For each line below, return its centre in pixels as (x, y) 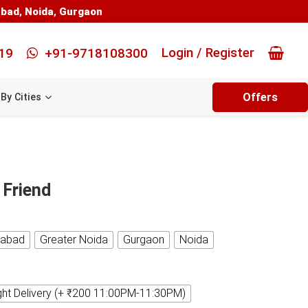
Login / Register (208, 53)
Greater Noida (74, 240)
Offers (260, 97)
